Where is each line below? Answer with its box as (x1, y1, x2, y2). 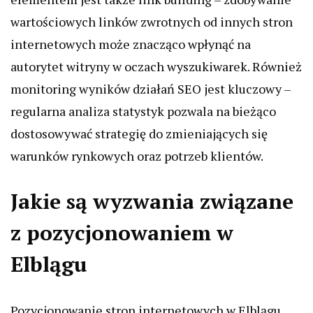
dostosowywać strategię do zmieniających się (10, 125, 268, 142)
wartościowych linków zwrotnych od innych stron (10, 13, 293, 30)
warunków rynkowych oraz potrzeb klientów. (10, 147, 263, 164)
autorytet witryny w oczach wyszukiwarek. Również (10, 58, 302, 75)
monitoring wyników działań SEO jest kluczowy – (10, 80, 291, 97)
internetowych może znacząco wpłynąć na (10, 36, 251, 52)
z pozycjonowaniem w (10, 219, 233, 247)
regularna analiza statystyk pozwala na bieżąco (10, 103, 276, 119)
